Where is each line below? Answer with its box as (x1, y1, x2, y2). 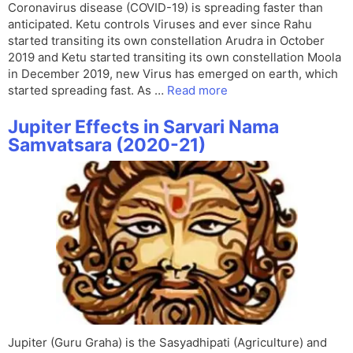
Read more (167, 83, 228, 98)
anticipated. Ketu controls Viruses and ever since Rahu (8, 17, 312, 32)
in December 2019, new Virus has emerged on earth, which (8, 66, 338, 82)
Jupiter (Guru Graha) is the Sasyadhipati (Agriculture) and (8, 335, 327, 351)
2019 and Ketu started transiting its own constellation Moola (8, 50, 341, 65)
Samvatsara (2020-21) (8, 134, 206, 157)
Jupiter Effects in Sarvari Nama (8, 116, 279, 139)
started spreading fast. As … (8, 83, 167, 98)
